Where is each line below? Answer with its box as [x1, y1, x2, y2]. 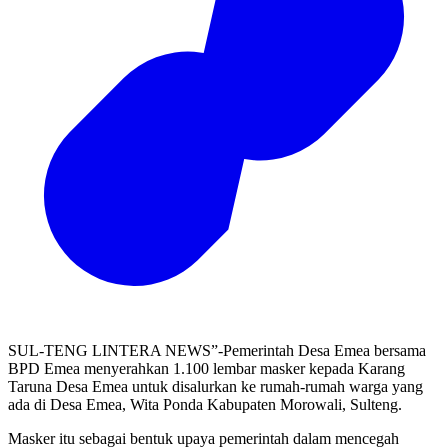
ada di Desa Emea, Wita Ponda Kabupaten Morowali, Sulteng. [8, 395, 402, 413]
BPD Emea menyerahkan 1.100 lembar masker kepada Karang [8, 359, 405, 377]
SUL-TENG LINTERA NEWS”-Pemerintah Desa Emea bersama [8, 341, 426, 359]
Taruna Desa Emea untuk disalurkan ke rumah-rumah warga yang [8, 377, 423, 395]
